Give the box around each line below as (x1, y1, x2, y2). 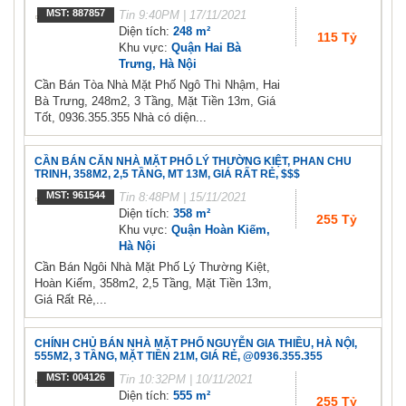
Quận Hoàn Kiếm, (171, 223, 270, 237)
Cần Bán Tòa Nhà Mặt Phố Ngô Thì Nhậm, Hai (34, 78, 280, 92)
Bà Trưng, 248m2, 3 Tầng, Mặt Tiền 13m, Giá (34, 94, 275, 109)
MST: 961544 (46, 189, 105, 201)
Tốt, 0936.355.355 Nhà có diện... (34, 111, 207, 125)
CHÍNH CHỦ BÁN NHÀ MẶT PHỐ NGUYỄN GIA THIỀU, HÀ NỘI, (34, 337, 357, 351)
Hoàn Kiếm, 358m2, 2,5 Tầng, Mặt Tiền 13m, (34, 276, 272, 291)
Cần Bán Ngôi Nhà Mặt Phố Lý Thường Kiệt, (34, 260, 270, 275)
